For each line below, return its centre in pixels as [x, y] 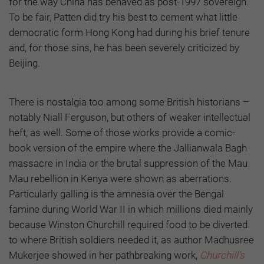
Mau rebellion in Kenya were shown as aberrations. [120, 179]
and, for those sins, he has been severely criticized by [124, 48]
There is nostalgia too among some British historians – [129, 102]
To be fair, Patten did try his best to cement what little [123, 17]
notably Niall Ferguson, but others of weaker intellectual [130, 118]
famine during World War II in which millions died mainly [131, 209]
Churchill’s [222, 255]
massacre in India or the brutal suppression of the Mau [128, 164]
